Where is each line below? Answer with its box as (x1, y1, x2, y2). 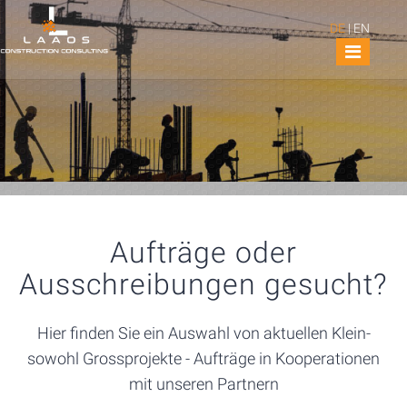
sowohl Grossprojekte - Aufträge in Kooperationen (27, 348, 380, 368)
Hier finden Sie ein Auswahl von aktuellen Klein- (36, 323, 371, 342)
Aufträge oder (110, 235, 297, 271)
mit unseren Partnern (128, 373, 279, 393)
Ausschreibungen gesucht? (19, 267, 388, 303)
